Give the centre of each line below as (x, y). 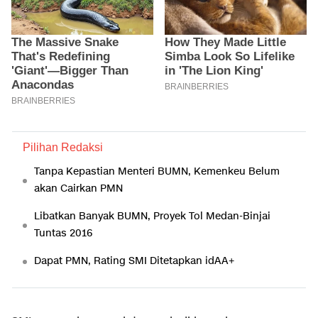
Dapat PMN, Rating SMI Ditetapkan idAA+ (134, 261)
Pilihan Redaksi (63, 147)
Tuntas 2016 (63, 233)
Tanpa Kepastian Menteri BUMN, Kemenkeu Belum (157, 171)
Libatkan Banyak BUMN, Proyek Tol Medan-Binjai (152, 216)
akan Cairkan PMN (78, 188)
